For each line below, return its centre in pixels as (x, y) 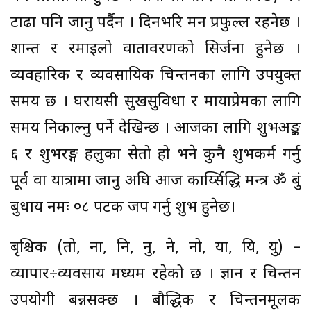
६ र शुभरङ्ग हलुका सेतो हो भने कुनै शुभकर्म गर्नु (155, 155)
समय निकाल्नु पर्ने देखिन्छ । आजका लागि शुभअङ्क (155, 128)
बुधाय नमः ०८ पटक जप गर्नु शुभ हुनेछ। (123, 208)
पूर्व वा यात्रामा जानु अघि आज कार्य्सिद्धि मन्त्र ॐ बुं (155, 181)
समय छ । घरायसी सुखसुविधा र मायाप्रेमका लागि (155, 102)
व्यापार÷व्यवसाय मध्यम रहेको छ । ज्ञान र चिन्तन (155, 274)
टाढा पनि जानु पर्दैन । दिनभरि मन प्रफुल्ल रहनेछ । (155, 23)
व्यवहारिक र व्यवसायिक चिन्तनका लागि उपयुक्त (155, 76)
